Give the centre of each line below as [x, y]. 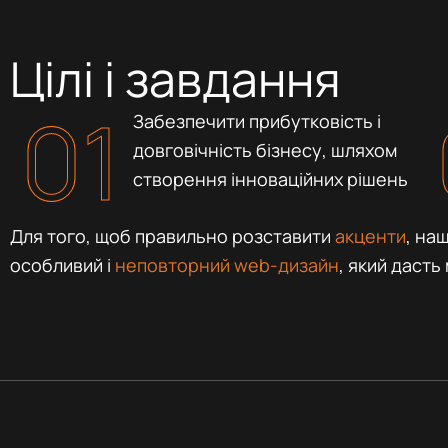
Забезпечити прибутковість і [256, 120]
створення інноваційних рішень [270, 178]
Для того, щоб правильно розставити [172, 235]
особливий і [62, 264]
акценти [370, 235]
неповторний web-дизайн [227, 264]
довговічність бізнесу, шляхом [266, 149]
